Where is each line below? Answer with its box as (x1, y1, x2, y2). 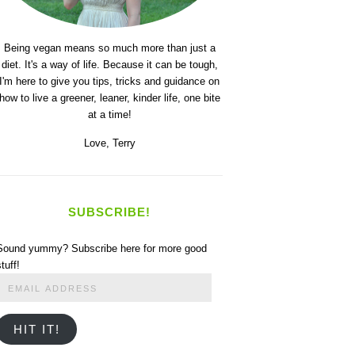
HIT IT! (13, 323, 60, 336)
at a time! (87, 108, 132, 120)
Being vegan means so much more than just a (3, 41, 216, 54)
